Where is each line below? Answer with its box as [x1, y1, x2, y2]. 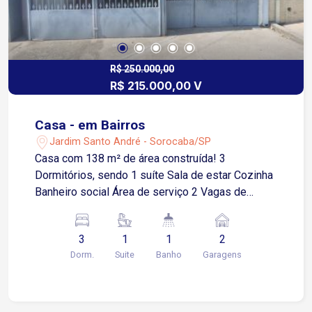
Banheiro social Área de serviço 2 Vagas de [35, 185, 247, 198]
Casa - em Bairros [35, 116, 146, 133]
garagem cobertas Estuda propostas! [126, 201, 217, 215]
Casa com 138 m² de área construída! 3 [35, 151, 220, 165]
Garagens [203, 249, 242, 260]
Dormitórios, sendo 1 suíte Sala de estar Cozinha [35, 168, 274, 182]
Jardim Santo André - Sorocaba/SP [49, 136, 212, 148]
